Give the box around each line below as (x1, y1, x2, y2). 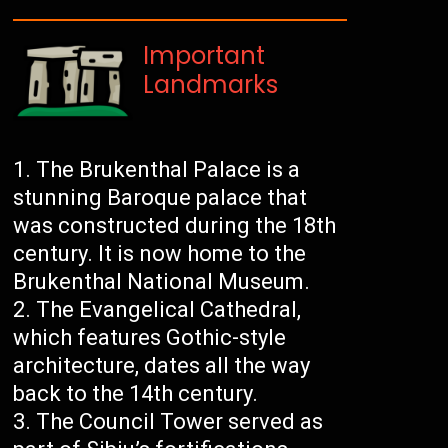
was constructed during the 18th (13, 213, 337, 239)
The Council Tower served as (36, 409, 324, 435)
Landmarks (143, 68, 279, 102)
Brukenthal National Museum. (13, 269, 311, 295)
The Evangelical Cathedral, (36, 297, 302, 323)
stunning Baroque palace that (13, 185, 308, 211)
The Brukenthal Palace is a (36, 157, 301, 183)
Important (143, 39, 266, 73)
